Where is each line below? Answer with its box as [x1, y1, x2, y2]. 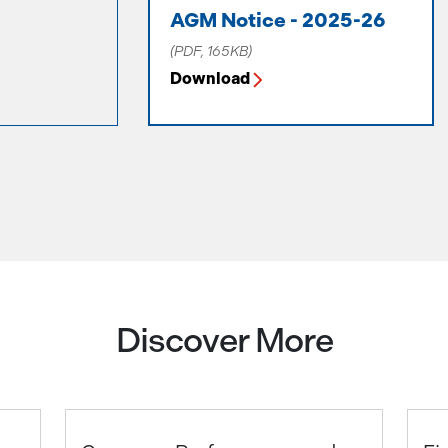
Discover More [115, 320, 333, 361]
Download [170, 69, 253, 88]
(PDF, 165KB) [170, 43, 252, 60]
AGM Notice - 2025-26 [170, 8, 386, 32]
